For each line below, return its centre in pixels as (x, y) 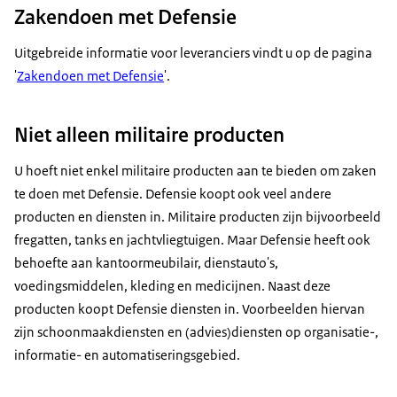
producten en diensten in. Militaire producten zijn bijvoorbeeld (198, 217)
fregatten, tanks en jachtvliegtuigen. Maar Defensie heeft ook (192, 240)
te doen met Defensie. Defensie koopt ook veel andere (173, 194)
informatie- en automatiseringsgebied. (127, 355)
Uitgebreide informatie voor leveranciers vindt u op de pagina (193, 53)
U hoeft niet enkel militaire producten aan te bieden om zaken (195, 171)
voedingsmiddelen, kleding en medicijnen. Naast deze (172, 286)
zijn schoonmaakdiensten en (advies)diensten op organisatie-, (196, 332)
